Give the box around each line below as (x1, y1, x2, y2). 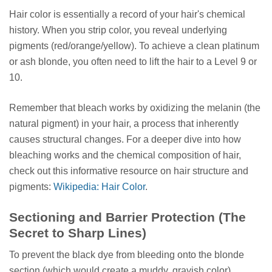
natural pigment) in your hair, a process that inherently (9, 118, 239, 129)
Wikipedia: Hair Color (53, 182, 145, 192)
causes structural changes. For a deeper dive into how (9, 134, 241, 145)
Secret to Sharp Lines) (9, 226, 146, 240)
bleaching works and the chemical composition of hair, (9, 150, 241, 161)
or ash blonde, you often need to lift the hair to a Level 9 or (9, 56, 257, 67)
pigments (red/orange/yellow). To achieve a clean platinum (9, 41, 259, 52)
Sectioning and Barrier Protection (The (9, 210, 246, 225)
